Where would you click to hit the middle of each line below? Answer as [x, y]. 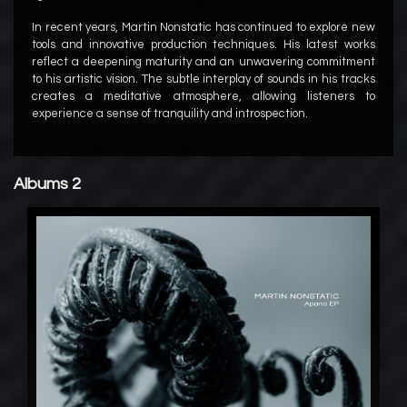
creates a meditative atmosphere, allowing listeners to [203, 96]
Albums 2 [47, 184]
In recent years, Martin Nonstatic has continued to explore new [203, 27]
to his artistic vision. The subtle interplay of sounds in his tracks [203, 79]
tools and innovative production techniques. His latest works [203, 45]
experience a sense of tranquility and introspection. [170, 114]
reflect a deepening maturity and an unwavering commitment [203, 62]
